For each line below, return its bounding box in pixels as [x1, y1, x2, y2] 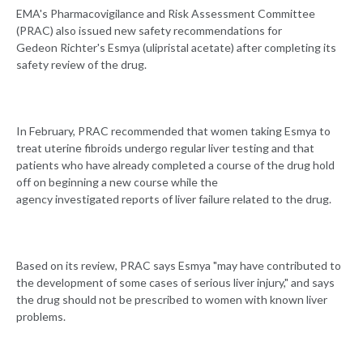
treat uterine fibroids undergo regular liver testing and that [16, 141, 314, 156]
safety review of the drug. [16, 58, 149, 72]
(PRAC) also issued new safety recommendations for [16, 23, 282, 38]
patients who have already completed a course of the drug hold [16, 158, 335, 173]
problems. [16, 310, 68, 324]
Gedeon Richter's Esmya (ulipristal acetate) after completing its [16, 41, 336, 55]
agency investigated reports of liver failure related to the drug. [16, 192, 334, 207]
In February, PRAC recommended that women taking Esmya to [16, 124, 331, 139]
